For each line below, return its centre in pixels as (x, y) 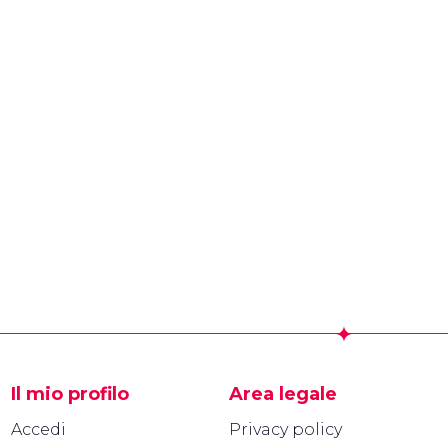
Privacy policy (286, 429)
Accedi (38, 429)
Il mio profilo (69, 394)
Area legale (283, 394)
